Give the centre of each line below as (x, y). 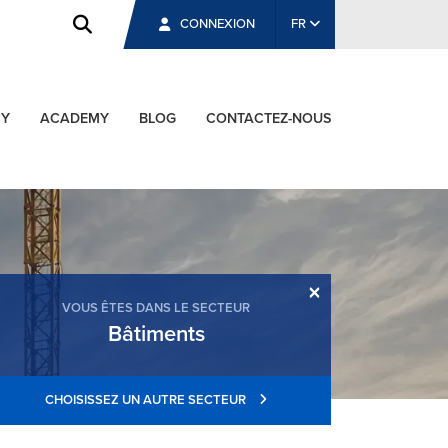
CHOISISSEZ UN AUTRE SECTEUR (147, 399)
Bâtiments (156, 333)
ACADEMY (74, 119)
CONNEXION (217, 24)
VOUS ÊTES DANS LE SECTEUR (156, 307)
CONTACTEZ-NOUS (268, 119)
